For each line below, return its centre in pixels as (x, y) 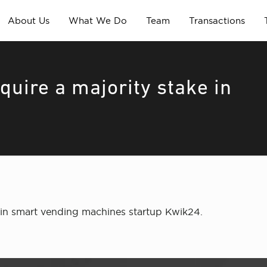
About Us (28, 21)
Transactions (217, 21)
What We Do (97, 21)
